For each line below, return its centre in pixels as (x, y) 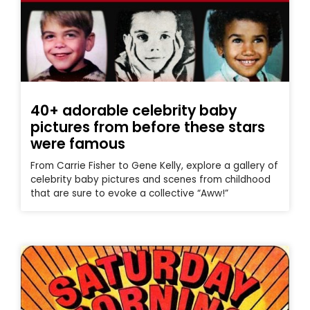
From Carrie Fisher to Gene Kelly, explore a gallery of (154, 165)
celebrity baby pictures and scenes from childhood (151, 179)
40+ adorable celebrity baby (134, 110)
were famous (78, 143)
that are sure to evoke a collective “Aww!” (129, 193)
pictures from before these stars (148, 127)
